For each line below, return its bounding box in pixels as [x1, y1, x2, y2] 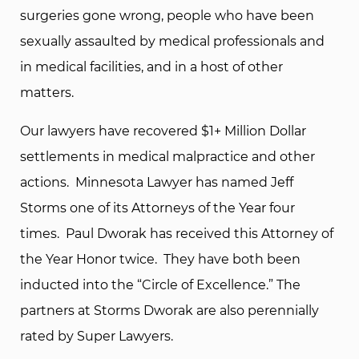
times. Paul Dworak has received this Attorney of [20, 225, 333, 241]
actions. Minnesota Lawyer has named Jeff [20, 174, 293, 190]
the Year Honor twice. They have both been [20, 251, 301, 267]
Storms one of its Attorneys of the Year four [20, 200, 295, 216]
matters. [20, 84, 74, 100]
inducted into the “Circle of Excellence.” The [20, 276, 301, 292]
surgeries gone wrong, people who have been [20, 7, 314, 23]
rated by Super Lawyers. [20, 328, 173, 344]
